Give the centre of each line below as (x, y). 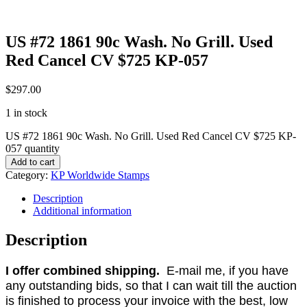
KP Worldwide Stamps (100, 175)
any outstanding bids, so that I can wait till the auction (151, 285)
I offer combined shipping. (83, 270)
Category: (28, 175)
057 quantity (33, 148)
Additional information (82, 210)
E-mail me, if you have (224, 270)
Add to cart (33, 162)
